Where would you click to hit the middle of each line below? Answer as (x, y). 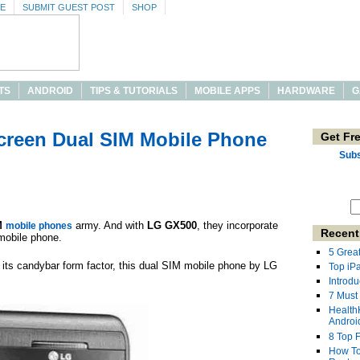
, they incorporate (237, 225)
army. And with (108, 225)
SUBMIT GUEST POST (69, 7)
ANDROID (50, 91)
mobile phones (39, 226)
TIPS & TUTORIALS (134, 91)
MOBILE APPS (227, 91)
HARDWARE (306, 91)
